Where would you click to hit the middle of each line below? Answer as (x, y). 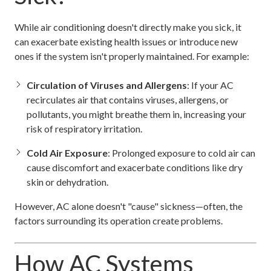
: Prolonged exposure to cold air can (181, 152)
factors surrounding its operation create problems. (119, 220)
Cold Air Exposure (67, 152)
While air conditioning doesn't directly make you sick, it (128, 27)
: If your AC (210, 85)
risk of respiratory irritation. (84, 128)
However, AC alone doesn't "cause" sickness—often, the (129, 206)
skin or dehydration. (67, 181)
